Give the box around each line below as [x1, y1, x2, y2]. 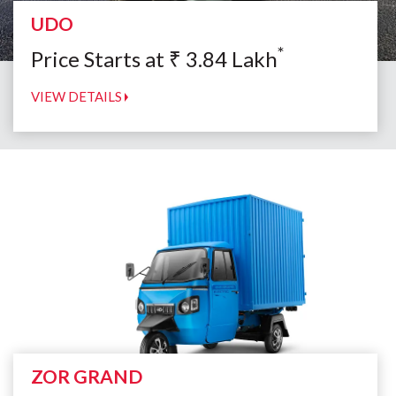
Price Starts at [31, 46, 169, 72]
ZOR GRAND [31, 364, 142, 387]
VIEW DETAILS [31, 88, 125, 105]
